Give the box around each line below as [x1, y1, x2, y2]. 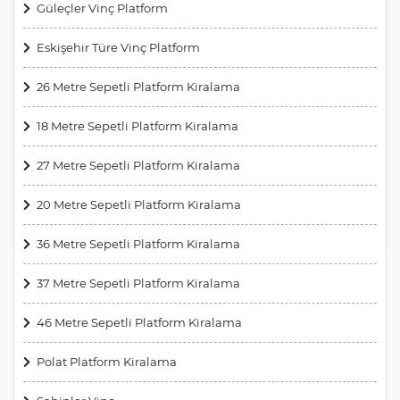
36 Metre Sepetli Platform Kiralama [37, 236, 240, 251]
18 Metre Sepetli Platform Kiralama [37, 118, 238, 133]
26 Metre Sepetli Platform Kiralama [37, 79, 240, 94]
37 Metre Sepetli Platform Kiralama [37, 275, 240, 290]
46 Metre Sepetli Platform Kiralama [37, 314, 242, 329]
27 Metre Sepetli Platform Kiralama [37, 157, 240, 172]
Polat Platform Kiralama [37, 354, 177, 369]
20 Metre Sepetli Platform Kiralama [37, 196, 241, 212]
